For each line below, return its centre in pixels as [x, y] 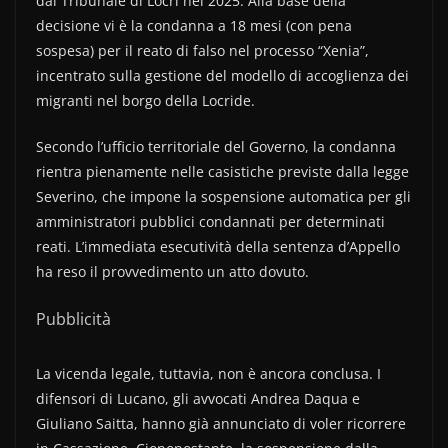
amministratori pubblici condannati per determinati [210, 221]
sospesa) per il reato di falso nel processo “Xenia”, [202, 50]
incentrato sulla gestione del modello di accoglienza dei [222, 75]
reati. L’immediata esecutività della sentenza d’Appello [218, 246]
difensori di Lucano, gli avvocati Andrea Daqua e [198, 398]
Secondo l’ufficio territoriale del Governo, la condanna [216, 146]
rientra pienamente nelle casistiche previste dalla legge [222, 171]
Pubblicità [73, 318]
